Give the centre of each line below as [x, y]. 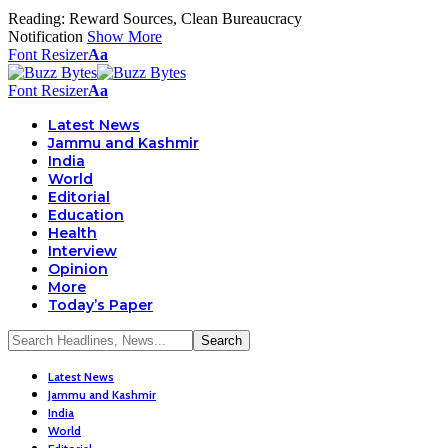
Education [86, 215]
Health [72, 233]
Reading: [36, 18]
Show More [124, 36]
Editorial [79, 197]
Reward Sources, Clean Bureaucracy [185, 18]
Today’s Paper [100, 305]
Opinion [78, 269]
